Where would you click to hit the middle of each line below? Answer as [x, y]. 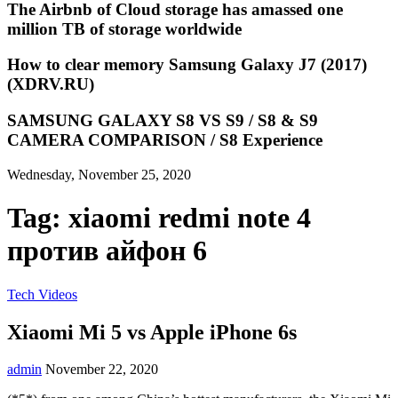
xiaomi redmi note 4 [190, 218]
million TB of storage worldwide [124, 28]
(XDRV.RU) [51, 84]
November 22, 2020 [102, 370]
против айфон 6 [107, 251]
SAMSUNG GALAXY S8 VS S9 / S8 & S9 [163, 120]
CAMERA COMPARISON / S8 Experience [165, 140]
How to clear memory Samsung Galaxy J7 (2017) [187, 65]
